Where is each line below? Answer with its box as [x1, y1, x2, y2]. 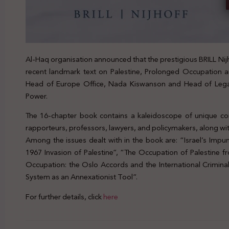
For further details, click [26, 190, 103, 203]
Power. [26, 89, 48, 103]
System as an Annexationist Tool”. [26, 170, 138, 184]
